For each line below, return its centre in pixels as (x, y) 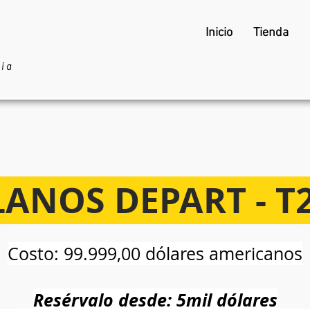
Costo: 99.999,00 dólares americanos (155, 254)
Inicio (219, 33)
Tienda (271, 33)
